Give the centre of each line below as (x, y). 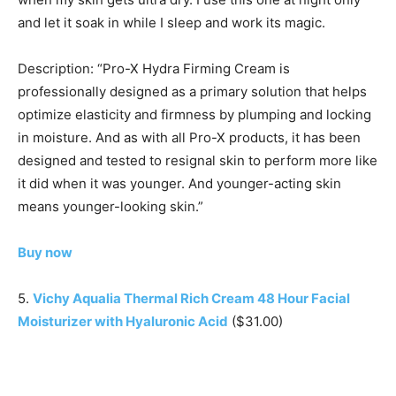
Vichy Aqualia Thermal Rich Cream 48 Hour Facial (191, 299)
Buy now (45, 253)
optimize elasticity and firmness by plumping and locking (194, 115)
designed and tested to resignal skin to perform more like (198, 161)
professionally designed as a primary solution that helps (192, 92)
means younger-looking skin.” (110, 207)
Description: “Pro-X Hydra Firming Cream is (154, 69)
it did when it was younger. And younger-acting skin (179, 184)
